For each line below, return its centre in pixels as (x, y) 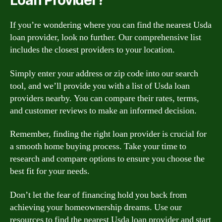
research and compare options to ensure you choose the (107, 159)
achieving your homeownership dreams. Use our (96, 207)
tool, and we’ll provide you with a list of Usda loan (100, 86)
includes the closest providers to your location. (92, 50)
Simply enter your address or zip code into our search (104, 73)
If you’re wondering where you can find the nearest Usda (111, 25)
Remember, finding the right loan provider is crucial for (108, 134)
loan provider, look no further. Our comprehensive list (106, 37)
